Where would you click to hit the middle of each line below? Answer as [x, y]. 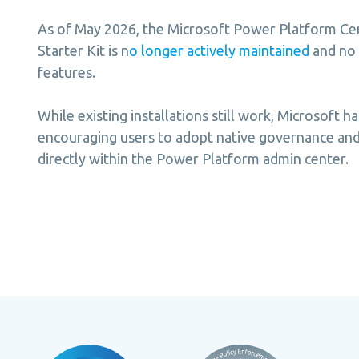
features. [67, 72]
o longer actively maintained [221, 50]
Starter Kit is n [83, 50]
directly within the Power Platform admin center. [193, 158]
